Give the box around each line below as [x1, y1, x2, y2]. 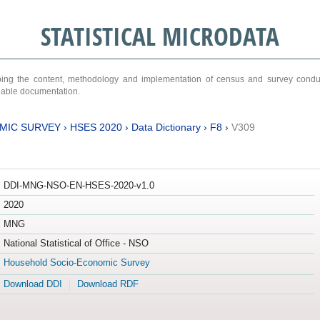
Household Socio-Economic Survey [3, 257, 150, 269]
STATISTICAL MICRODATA [40, 19, 279, 53]
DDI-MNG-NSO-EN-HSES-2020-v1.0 [3, 180, 154, 191]
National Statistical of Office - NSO [3, 238, 149, 249]
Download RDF [76, 279, 139, 290]
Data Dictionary [131, 121, 201, 133]
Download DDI [3, 279, 62, 290]
